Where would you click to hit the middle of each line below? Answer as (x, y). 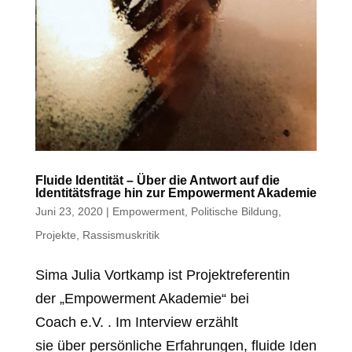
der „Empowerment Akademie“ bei (142, 298)
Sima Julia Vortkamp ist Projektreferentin (162, 275)
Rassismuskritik (121, 235)
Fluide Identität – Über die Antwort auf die (157, 180)
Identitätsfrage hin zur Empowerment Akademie (176, 192)
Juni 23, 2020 (69, 211)
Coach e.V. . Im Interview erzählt (136, 322)
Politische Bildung (234, 211)
